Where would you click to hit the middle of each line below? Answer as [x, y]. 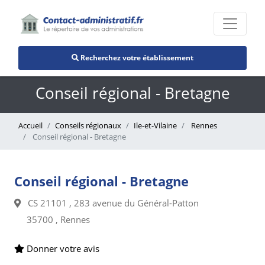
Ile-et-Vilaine [155, 125]
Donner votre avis [62, 248]
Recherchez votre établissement [136, 57]
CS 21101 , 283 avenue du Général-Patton [110, 203]
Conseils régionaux [88, 125]
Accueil [30, 125]
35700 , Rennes [58, 219]
